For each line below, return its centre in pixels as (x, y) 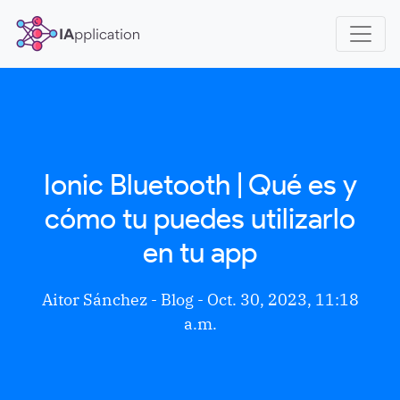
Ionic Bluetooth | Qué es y (200, 184)
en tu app (200, 252)
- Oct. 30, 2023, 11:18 (276, 300)
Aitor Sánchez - (101, 300)
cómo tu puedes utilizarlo (200, 218)
